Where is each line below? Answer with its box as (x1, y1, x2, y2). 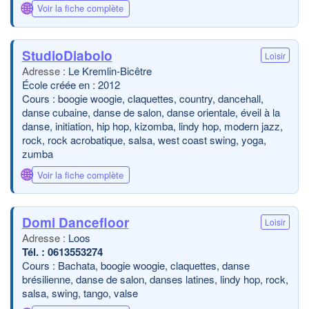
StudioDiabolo (21, 46, 112, 65)
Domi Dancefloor (21, 212, 129, 232)
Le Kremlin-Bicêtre (68, 63, 152, 78)
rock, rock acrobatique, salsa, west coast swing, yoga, (21, 132, 266, 147)
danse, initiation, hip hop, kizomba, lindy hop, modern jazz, (21, 119, 283, 133)
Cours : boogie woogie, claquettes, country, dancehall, (21, 91, 263, 106)
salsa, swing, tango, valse (21, 285, 138, 300)
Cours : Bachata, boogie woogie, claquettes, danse (21, 257, 250, 272)
